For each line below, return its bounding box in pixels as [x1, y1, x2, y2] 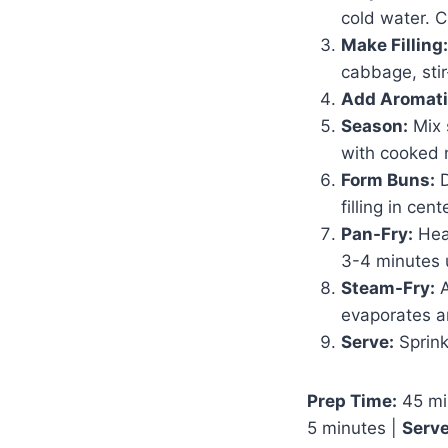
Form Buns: [341, 169, 435, 190]
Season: [341, 115, 408, 136]
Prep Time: [307, 390, 397, 411]
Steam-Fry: [341, 277, 435, 298]
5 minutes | [307, 417, 402, 438]
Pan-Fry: [341, 223, 413, 244]
